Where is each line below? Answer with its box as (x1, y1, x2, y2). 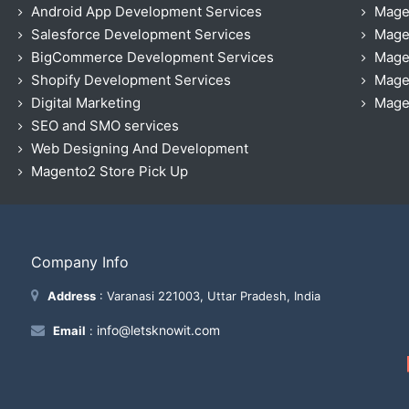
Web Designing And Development (31, 139, 248, 157)
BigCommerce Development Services (31, 47, 274, 66)
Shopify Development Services (31, 70, 231, 89)
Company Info (31, 252, 129, 271)
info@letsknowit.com (93, 321, 220, 338)
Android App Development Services (31, 2, 262, 20)
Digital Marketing (31, 93, 141, 111)
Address (47, 288, 96, 303)
